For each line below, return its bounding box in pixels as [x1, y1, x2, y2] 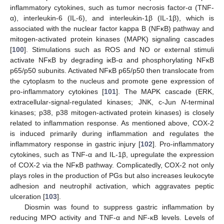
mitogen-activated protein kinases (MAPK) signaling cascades [10, 35, 214, 43]
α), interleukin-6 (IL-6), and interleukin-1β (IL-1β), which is [10, 14, 214, 22]
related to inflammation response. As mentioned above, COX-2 [10, 119, 214, 127]
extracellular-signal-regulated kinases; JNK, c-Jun [10, 98, 181, 106]
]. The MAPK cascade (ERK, [116, 87, 214, 96]
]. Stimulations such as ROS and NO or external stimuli [24, 45, 214, 54]
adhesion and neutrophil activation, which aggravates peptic [10, 182, 214, 190]
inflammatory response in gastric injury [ [10, 140, 141, 148]
